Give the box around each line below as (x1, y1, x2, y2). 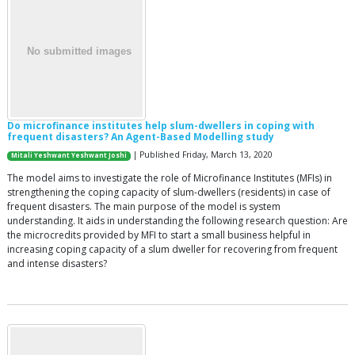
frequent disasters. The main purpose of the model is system (7, 200, 281, 214)
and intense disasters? (7, 257, 107, 271)
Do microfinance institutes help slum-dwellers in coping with (7, 119, 315, 133)
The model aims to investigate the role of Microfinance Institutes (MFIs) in (7, 171, 332, 185)
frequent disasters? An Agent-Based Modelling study (7, 130, 274, 144)
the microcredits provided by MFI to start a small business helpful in (7, 228, 311, 242)
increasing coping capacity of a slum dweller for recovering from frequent (7, 242, 338, 257)
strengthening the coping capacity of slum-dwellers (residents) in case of (7, 185, 330, 200)
